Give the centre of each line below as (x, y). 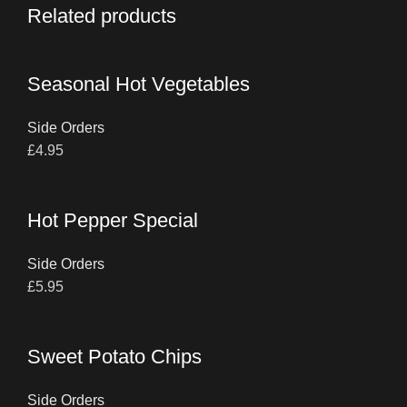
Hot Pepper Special (113, 220)
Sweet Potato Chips (114, 357)
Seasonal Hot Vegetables (139, 84)
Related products (102, 16)
